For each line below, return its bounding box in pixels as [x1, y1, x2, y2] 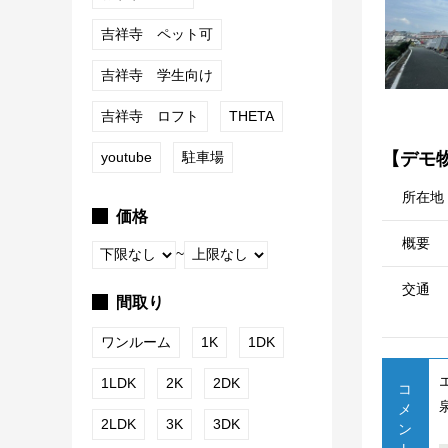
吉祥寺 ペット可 [101, 26, 213, 43]
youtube [101, 149, 152, 166]
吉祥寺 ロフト [101, 108, 199, 125]
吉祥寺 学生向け [101, 67, 213, 84]
